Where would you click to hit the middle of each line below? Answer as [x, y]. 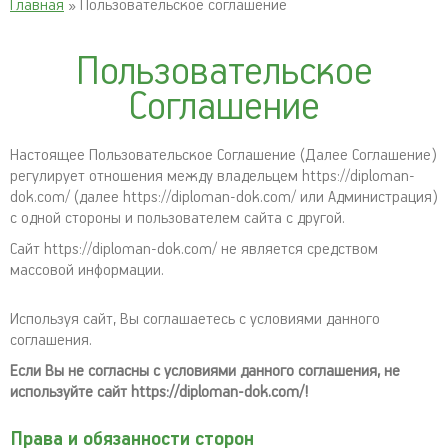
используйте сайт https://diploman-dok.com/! [159, 392]
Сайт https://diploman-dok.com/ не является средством [194, 249]
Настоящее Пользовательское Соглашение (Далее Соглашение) [223, 155]
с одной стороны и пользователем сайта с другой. [177, 218]
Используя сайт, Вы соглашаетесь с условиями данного [195, 319]
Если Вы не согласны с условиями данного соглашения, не [205, 371]
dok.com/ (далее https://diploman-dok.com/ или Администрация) [224, 197]
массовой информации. [87, 270]
